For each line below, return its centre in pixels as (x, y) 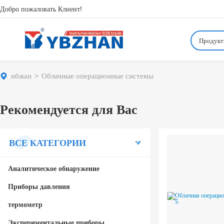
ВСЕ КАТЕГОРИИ (47, 142)
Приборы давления (39, 186)
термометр (25, 204)
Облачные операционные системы (97, 75)
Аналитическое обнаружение (54, 168)
